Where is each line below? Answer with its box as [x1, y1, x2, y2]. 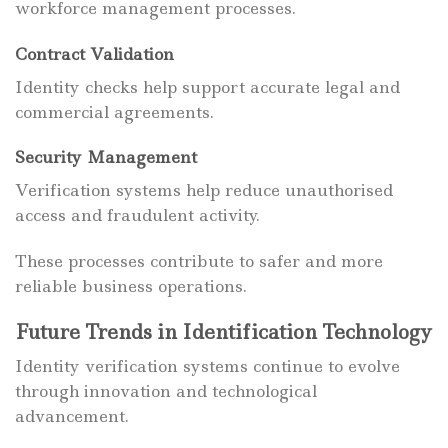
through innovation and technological [15, 379, 317, 402]
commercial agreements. [15, 100, 214, 123]
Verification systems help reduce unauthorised [15, 179, 393, 202]
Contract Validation [15, 42, 174, 65]
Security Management [15, 146, 197, 169]
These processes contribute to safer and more [15, 250, 383, 273]
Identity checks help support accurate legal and [15, 75, 400, 98]
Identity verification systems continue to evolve [15, 354, 400, 377]
